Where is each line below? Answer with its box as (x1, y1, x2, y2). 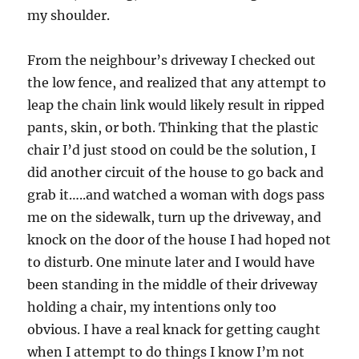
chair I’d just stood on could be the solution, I (27, 142, 317, 159)
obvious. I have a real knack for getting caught (27, 321, 321, 338)
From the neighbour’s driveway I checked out (27, 52, 317, 69)
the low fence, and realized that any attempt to (27, 75, 327, 91)
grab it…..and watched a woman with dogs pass (27, 187, 325, 204)
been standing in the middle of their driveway (27, 276, 318, 293)
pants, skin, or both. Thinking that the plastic (27, 119, 319, 136)
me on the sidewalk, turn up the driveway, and (27, 209, 322, 226)
